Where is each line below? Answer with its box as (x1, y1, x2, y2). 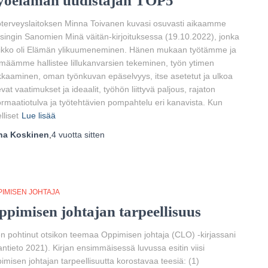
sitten (82, 130, 105, 139)
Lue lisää (22, 111, 56, 120)
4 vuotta (51, 130, 82, 139)
